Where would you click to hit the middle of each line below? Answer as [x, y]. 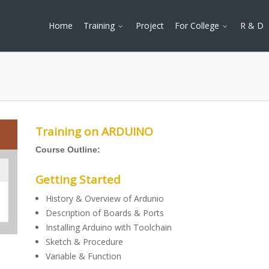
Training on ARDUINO [94, 131]
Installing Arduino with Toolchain [109, 227]
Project [150, 26]
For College [198, 26]
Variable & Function [83, 256]
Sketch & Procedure [84, 242]
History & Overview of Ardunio [105, 198]
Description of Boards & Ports [105, 213]
